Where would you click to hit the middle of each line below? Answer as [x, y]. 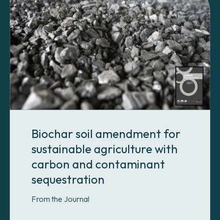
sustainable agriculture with [105, 149]
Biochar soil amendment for [106, 134]
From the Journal [60, 199]
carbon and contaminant [98, 164]
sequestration [68, 179]
